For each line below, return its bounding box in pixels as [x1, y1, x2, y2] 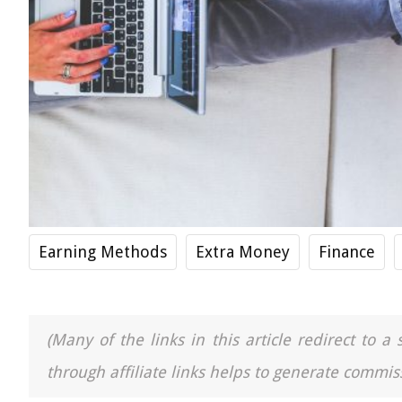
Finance [319, 242, 375, 261]
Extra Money [196, 242, 290, 261]
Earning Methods [39, 242, 167, 261]
